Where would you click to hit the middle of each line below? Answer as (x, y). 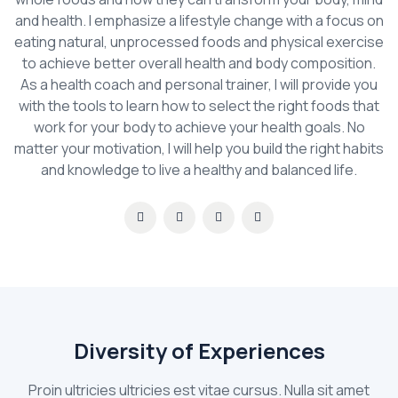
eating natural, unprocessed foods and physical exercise (199, 42)
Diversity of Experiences (199, 350)
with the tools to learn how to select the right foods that (199, 106)
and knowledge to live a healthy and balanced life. (199, 170)
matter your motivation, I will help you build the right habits (199, 148)
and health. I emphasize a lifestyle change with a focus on (199, 20)
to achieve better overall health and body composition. (199, 63)
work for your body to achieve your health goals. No (199, 127)
